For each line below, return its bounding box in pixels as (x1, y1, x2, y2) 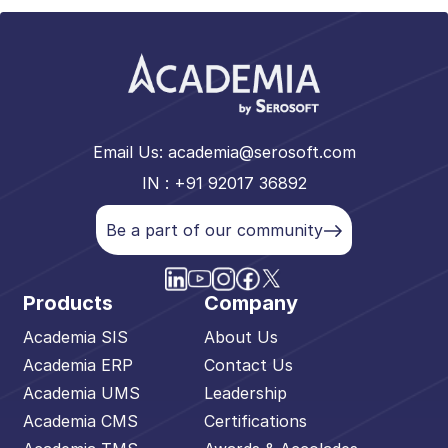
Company (203, 291, 298, 316)
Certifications (203, 411, 307, 432)
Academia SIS (22, 327, 128, 348)
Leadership (203, 383, 287, 404)
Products (22, 291, 113, 316)
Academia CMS (22, 411, 138, 432)
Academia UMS (22, 383, 140, 404)
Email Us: (92, 141, 168, 162)
